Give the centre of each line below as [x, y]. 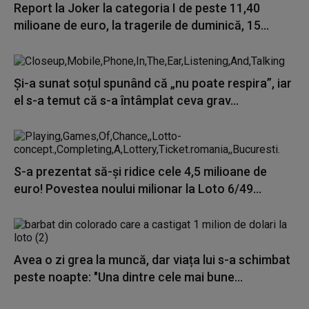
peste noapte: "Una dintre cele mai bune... [128, 277]
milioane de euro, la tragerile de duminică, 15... [141, 25]
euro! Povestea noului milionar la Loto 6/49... [138, 189]
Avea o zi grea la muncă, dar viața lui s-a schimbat [152, 260]
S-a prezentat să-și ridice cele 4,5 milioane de [140, 171]
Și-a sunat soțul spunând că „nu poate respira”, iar [153, 83]
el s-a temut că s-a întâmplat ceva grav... [126, 100]
